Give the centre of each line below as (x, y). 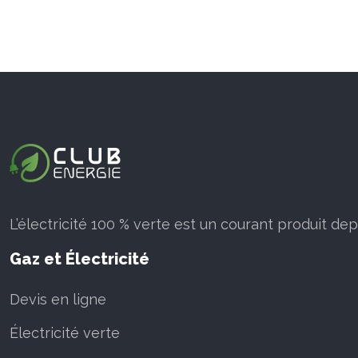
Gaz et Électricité (80, 259)
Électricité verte (65, 333)
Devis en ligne (58, 300)
